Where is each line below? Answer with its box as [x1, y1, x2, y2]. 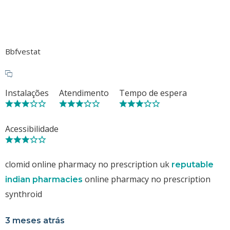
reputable [171, 159, 214, 169]
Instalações [5, 87, 49, 99]
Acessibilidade [5, 123, 59, 135]
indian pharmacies [5, 174, 83, 184]
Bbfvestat [5, 46, 41, 56]
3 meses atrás [5, 215, 65, 225]
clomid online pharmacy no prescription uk [5, 158, 171, 170]
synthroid [5, 188, 42, 200]
